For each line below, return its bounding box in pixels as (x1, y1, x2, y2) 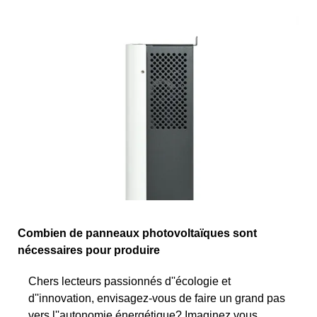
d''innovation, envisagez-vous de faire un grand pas (28, 292, 285, 304)
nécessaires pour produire (18, 243, 160, 256)
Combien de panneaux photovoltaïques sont (18, 226, 257, 239)
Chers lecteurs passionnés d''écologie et (28, 275, 231, 287)
